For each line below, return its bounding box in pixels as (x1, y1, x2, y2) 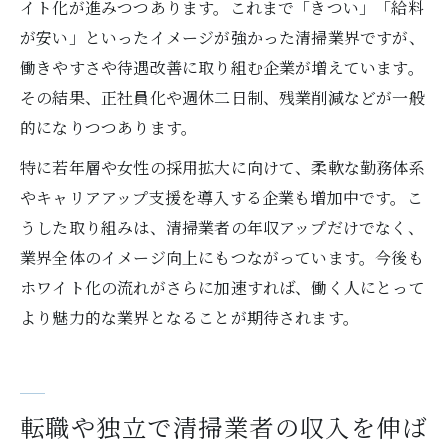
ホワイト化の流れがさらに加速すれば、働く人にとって (20, 276, 425, 299)
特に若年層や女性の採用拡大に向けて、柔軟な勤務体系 (20, 156, 425, 179)
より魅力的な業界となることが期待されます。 (20, 306, 360, 329)
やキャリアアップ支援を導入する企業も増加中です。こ (20, 186, 423, 209)
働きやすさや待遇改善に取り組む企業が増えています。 (20, 56, 424, 79)
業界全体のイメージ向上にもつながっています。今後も (20, 246, 424, 269)
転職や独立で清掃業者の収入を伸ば (20, 413, 428, 446)
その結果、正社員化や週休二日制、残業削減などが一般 (20, 86, 425, 109)
